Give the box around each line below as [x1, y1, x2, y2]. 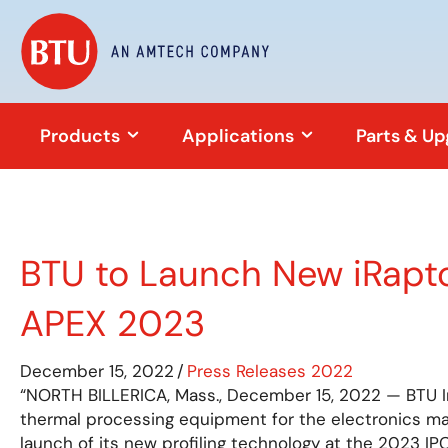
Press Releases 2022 [187, 359, 353, 382]
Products [40, 123, 124, 148]
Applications [182, 123, 298, 148]
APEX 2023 [20, 299, 205, 347]
